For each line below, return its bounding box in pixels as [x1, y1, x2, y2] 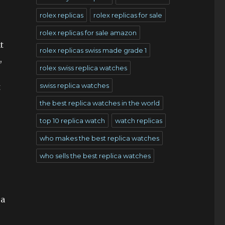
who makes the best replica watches [39, 134, 159, 142]
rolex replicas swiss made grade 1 [39, 46, 147, 54]
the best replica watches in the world [39, 99, 160, 107]
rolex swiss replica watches [39, 64, 127, 72]
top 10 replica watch [39, 117, 105, 125]
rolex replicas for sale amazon [39, 29, 137, 37]
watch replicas [115, 117, 162, 125]
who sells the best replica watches [39, 152, 151, 160]
